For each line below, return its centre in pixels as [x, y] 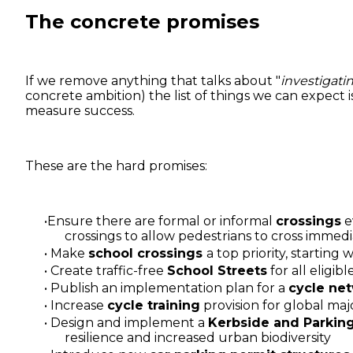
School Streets [217, 270]
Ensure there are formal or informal [162, 221]
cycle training [154, 305]
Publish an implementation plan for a [168, 288]
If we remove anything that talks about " [153, 80]
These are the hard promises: [116, 165]
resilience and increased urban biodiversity [198, 337]
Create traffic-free [107, 270]
